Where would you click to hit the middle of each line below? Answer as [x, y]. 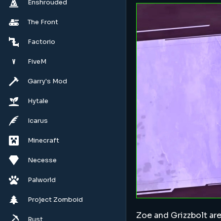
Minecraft [43, 140]
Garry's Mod [47, 81]
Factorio [41, 42]
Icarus [38, 121]
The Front [43, 22]
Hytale [38, 101]
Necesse [42, 160]
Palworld [42, 180]
